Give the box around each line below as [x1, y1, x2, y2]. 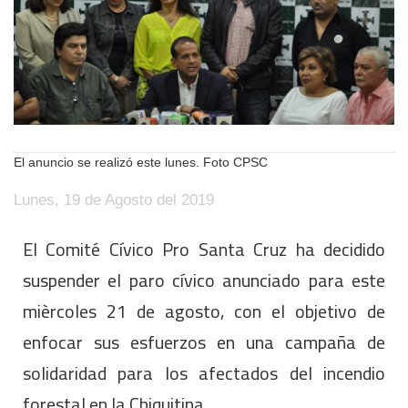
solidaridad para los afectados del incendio [23, 356, 385, 391]
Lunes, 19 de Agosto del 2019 [14, 191, 214, 209]
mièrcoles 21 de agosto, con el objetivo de [23, 294, 385, 329]
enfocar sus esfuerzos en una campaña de [23, 325, 385, 360]
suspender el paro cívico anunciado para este [23, 263, 385, 298]
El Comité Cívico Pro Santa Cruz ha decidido [23, 232, 385, 267]
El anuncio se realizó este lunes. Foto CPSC [14, 155, 268, 170]
